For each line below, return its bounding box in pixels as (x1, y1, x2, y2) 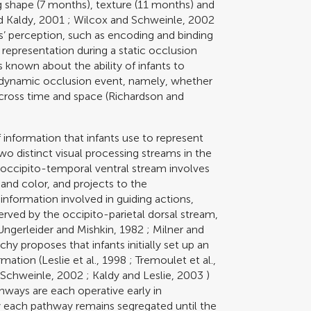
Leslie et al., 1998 (42, 253, 127, 267)
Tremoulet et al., (135, 253, 217, 267)
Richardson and (108, 89, 185, 103)
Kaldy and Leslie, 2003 (92, 268, 204, 282)
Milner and (153, 222, 205, 236)
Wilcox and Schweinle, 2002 (74, 12, 215, 26)
